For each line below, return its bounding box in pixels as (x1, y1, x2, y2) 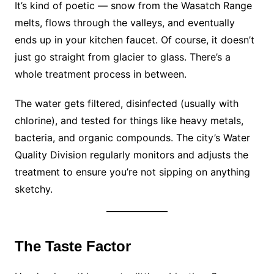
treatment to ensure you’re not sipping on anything (14, 165, 250, 178)
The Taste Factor (14, 237, 131, 254)
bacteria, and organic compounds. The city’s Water (14, 131, 250, 144)
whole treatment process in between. (14, 67, 187, 80)
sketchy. (14, 182, 53, 195)
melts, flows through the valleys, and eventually (14, 16, 235, 29)
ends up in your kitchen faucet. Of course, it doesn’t (14, 33, 254, 46)
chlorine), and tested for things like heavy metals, (14, 114, 243, 127)
